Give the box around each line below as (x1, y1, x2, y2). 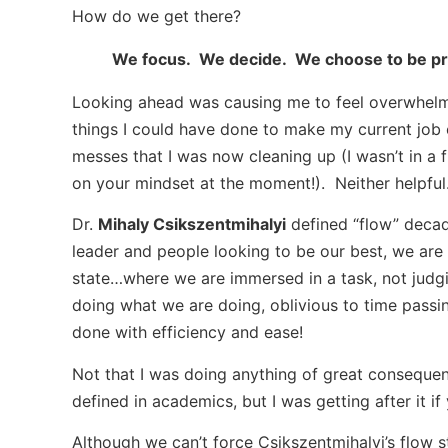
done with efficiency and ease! (72, 322, 303, 343)
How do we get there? (72, 6, 241, 27)
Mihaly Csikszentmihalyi (98, 214, 286, 235)
